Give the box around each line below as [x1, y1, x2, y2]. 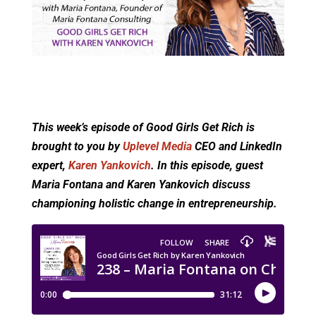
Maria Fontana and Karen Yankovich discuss [31, 178, 250, 192]
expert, [31, 159, 68, 173]
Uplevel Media [122, 140, 192, 154]
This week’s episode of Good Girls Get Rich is [31, 121, 255, 135]
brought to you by [31, 140, 123, 154]
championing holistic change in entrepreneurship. [31, 197, 277, 211]
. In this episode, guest [150, 159, 263, 173]
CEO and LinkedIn [191, 140, 282, 154]
